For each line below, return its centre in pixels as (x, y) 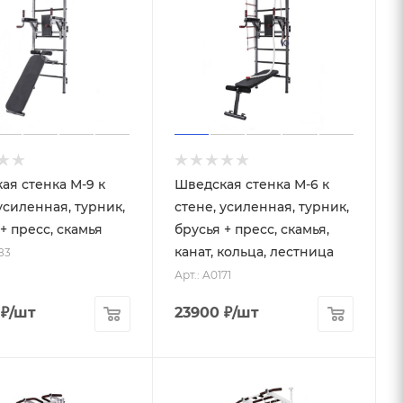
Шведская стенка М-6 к (251, 184)
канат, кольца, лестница (254, 252)
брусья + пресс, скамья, (251, 229)
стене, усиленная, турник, (261, 207)
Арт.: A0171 (202, 275)
